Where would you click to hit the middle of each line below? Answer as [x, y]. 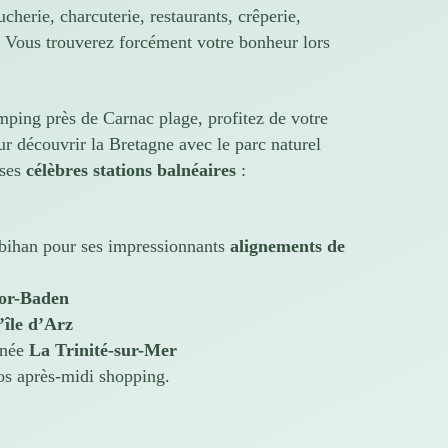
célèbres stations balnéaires [131, 170]
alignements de [287, 246]
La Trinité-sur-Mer [102, 350]
